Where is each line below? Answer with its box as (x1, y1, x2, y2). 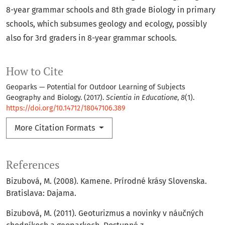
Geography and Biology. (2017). (6, 93, 106, 102)
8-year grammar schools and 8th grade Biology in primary (6, 5, 215, 15)
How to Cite (6, 64, 63, 79)
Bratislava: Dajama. (6, 188, 76, 198)
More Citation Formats (15, 123, 97, 133)
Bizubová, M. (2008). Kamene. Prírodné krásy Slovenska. (6, 176, 207, 186)
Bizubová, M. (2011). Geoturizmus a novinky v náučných (6, 208, 203, 218)
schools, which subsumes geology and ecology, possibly (6, 19, 207, 29)
